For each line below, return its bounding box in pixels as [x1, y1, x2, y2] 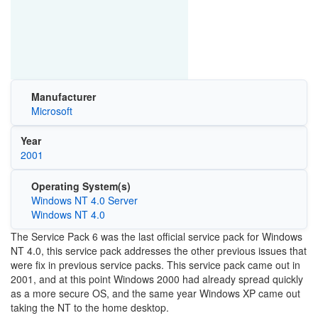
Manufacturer [31, 89, 96, 104]
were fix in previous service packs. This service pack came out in [11, 258, 300, 272]
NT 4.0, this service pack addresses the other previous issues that [11, 243, 307, 258]
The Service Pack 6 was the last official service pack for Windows [11, 229, 302, 243]
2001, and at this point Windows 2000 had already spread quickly [11, 272, 303, 286]
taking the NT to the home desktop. [11, 300, 169, 314]
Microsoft [31, 103, 72, 118]
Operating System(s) [31, 179, 131, 193]
